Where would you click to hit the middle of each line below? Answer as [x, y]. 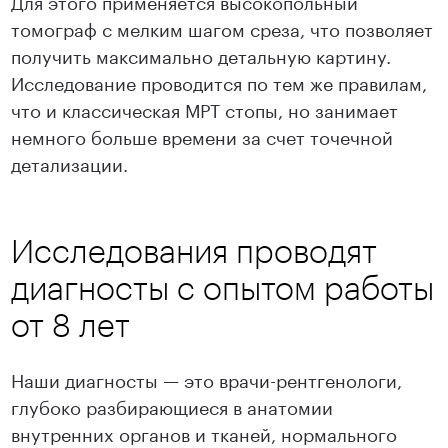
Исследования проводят [194, 251]
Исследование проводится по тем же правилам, [219, 81]
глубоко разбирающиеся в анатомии [172, 405]
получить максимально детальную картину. [201, 54]
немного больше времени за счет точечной [202, 135]
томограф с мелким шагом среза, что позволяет [222, 27]
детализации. [70, 162]
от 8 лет [71, 325]
